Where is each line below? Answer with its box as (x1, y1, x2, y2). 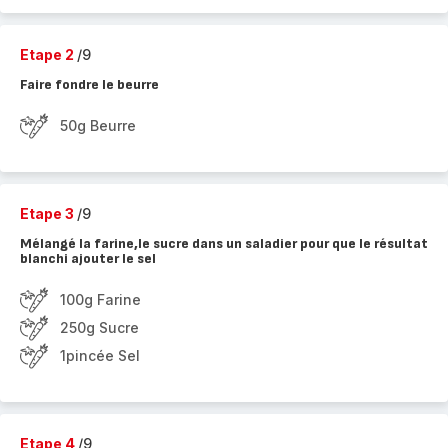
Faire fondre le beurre (20, 76, 159, 93)
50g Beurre (60, 117, 136, 134)
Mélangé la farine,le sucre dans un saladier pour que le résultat (20, 235, 428, 252)
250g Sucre (60, 319, 139, 336)
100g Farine (60, 291, 141, 308)
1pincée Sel (60, 347, 140, 364)
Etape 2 (20, 46, 77, 63)
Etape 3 (20, 205, 77, 222)
